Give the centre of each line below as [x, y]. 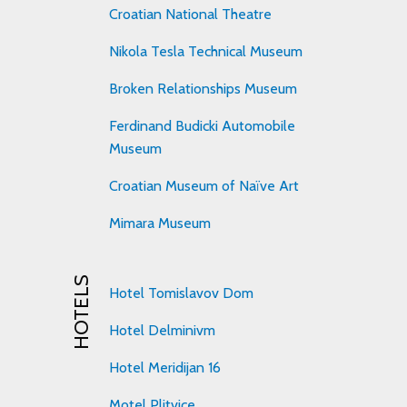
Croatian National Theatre [191, 15]
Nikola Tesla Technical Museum [206, 52]
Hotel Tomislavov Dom [182, 293]
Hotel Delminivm [163, 331]
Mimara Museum [160, 223]
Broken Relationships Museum [203, 89]
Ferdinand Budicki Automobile [203, 126]
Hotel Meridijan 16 [165, 368]
